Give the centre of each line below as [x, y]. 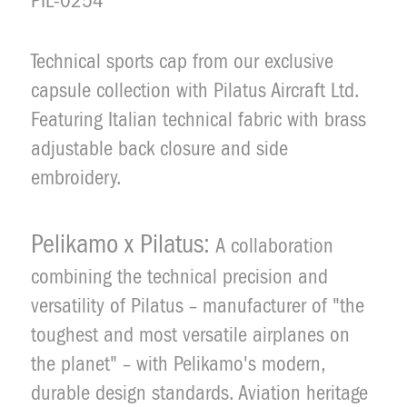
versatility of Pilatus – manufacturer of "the [198, 306]
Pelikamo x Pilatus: [120, 244]
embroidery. [76, 179]
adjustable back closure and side [159, 150]
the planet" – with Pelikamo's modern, [178, 364]
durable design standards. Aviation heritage [199, 393]
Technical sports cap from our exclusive [182, 63]
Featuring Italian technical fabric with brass [199, 121]
